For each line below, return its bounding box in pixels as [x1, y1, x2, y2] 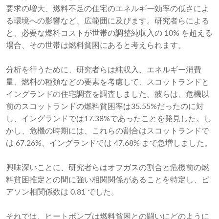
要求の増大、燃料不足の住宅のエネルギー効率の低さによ [6, 5, 209, 13]
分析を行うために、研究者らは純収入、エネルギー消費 [6, 66, 201, 74]
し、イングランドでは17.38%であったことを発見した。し [6, 115, 212, 123]
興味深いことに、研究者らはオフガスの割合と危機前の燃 [6, 164, 209, 172]
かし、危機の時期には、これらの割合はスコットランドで [6, 127, 209, 135]
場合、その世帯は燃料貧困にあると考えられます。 [6, 42, 186, 50]
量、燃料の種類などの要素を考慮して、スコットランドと [6, 78, 209, 87]
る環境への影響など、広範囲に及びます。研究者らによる [6, 17, 209, 25]
